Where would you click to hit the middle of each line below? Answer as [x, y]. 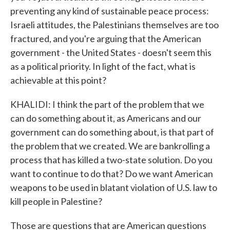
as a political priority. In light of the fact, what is [103, 66]
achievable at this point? [58, 80]
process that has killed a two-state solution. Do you [111, 160]
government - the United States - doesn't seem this [111, 52]
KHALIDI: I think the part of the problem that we [107, 104]
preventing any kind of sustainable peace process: [110, 11]
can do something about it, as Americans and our [106, 118]
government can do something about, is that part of [112, 132]
